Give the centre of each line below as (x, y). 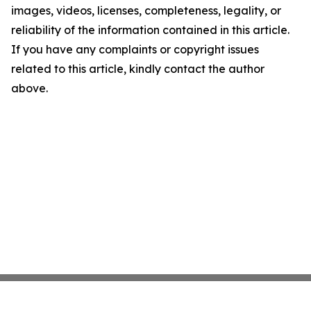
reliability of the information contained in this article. (150, 30)
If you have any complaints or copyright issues (135, 49)
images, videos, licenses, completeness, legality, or (146, 10)
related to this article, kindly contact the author (138, 69)
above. (30, 88)
